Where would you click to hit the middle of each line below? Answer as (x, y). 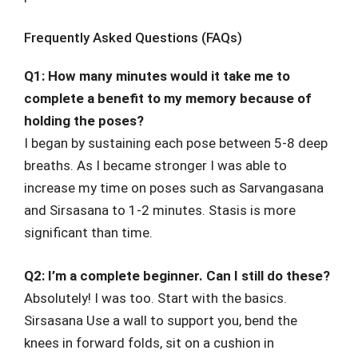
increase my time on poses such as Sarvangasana (174, 188)
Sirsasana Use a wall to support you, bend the (161, 320)
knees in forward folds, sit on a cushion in (149, 342)
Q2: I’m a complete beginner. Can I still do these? (177, 275)
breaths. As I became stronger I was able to (155, 165)
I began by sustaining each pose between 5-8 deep (176, 143)
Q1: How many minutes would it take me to (157, 76)
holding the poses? (84, 121)
